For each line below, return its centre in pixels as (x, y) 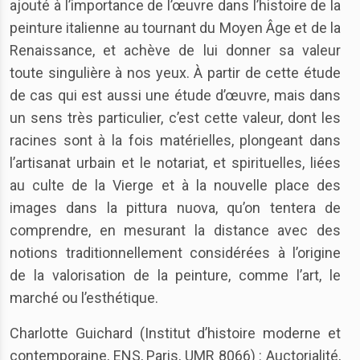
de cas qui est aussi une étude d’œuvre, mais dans (175, 95)
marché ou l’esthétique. (84, 298)
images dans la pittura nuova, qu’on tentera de (175, 208)
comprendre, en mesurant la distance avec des (175, 230)
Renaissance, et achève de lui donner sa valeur (175, 50)
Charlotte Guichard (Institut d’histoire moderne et (175, 333)
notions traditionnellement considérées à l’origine (175, 253)
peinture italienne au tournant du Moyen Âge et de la (175, 28)
